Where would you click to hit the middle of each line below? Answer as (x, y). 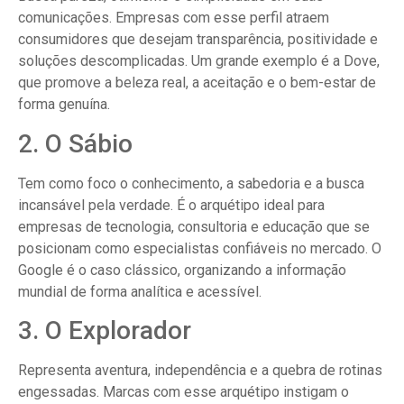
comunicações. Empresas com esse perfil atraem (174, 18)
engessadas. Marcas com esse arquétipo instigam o (184, 392)
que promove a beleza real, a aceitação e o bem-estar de (197, 83)
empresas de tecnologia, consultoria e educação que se (194, 226)
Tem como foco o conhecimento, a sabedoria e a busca (191, 183)
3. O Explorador (105, 331)
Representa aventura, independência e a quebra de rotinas (200, 371)
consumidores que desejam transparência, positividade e (198, 40)
